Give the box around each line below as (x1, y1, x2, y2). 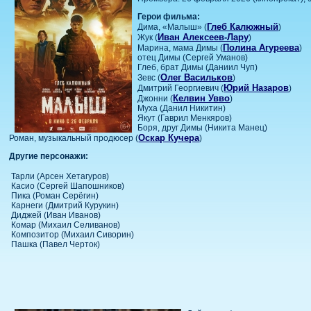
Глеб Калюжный (207, 21, 279, 32)
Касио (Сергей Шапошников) (11, 180, 125, 191)
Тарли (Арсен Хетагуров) (11, 171, 110, 181)
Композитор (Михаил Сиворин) (11, 229, 135, 239)
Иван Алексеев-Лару (158, 31, 249, 42)
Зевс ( (137, 72, 161, 83)
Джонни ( (137, 93, 174, 103)
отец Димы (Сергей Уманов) (137, 52, 249, 62)
